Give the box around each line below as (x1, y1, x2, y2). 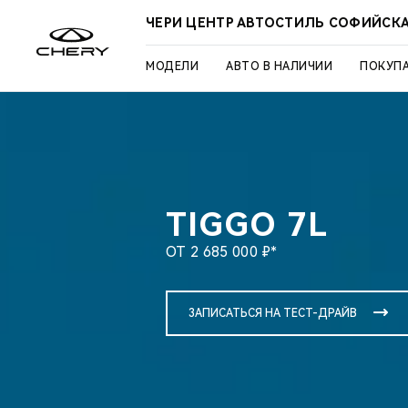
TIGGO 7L (166, 206, 328, 244)
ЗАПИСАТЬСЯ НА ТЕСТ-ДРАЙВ (189, 307, 357, 320)
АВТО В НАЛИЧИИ (226, 60, 332, 73)
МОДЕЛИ (146, 60, 199, 73)
